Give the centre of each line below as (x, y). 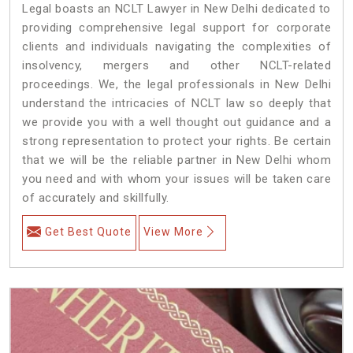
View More (173, 231)
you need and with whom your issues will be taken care (176, 178)
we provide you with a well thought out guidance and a (176, 122)
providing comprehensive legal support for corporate (176, 27)
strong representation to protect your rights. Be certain (176, 141)
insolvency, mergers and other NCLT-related (176, 65)
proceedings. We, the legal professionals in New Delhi (176, 84)
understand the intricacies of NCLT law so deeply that (176, 103)
